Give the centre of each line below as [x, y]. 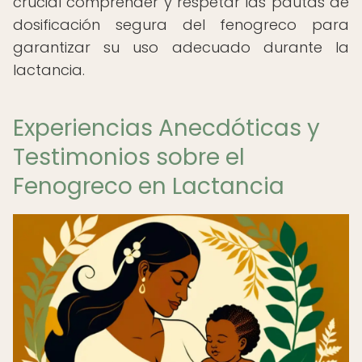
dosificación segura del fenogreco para [181, 25]
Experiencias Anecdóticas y [166, 128]
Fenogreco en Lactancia [149, 186]
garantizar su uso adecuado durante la [181, 47]
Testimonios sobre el [129, 157]
